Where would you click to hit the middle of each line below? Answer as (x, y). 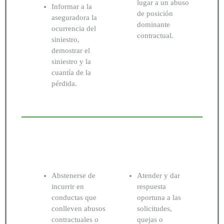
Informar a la (72, 6)
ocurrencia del (74, 28)
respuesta (151, 186)
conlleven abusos (78, 208)
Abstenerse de (73, 175)
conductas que (74, 197)
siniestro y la (71, 61)
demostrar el (71, 50)
